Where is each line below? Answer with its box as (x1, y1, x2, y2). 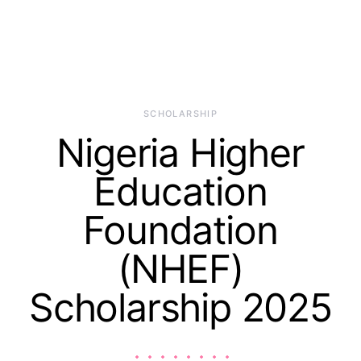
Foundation (83, 206, 278, 254)
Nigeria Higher (56, 129, 305, 176)
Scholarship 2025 (29, 284, 332, 331)
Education (93, 168, 268, 215)
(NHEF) (118, 245, 243, 293)
